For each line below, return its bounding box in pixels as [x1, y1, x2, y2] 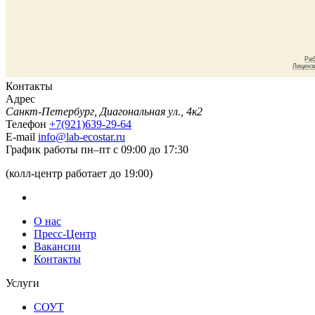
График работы [6, 143, 78, 155]
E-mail [6, 130, 35, 143]
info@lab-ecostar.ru [38, 130, 125, 143]
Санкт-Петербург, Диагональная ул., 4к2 [6, 105, 202, 117]
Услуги [6, 276, 39, 289]
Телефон [6, 117, 46, 130]
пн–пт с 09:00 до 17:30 [81, 143, 188, 155]
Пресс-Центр [34, 227, 96, 240]
